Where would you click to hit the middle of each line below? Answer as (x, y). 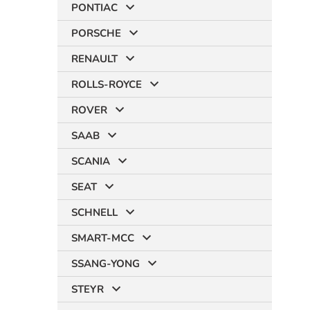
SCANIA (91, 161)
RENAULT (94, 59)
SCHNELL (94, 212)
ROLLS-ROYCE (107, 84)
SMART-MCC (103, 238)
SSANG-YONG (106, 264)
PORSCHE (96, 33)
